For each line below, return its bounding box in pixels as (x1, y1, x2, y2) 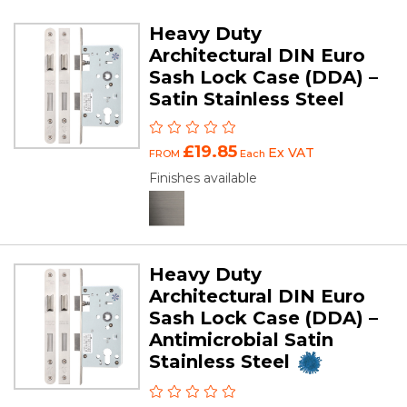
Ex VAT (268, 144, 315, 161)
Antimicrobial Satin (149, 328, 334, 351)
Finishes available (149, 169, 258, 186)
